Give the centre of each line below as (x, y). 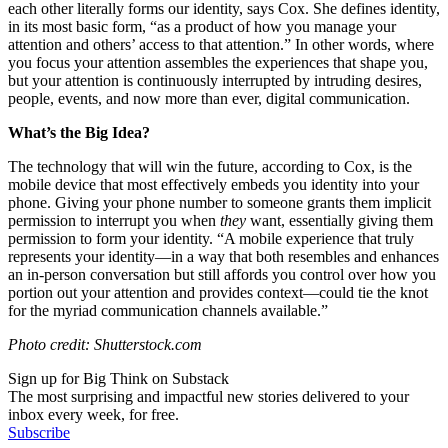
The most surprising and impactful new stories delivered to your (208, 396)
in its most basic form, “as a (96, 26)
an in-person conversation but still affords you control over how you (222, 274)
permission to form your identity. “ (116, 238)
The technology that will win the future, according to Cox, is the (210, 166)
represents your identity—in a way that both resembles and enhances (223, 256)
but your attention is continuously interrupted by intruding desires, (215, 80)
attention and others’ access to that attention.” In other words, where (221, 44)
